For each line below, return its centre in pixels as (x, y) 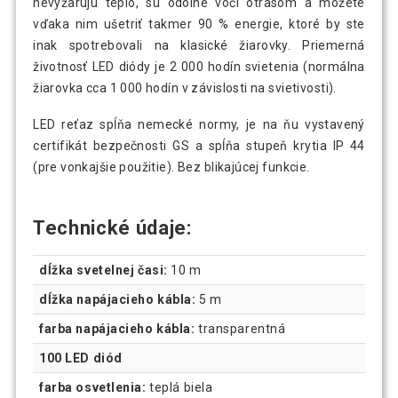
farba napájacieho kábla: (117, 328)
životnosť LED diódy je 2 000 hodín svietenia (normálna (199, 67)
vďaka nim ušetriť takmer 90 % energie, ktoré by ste (199, 24)
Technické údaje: (112, 227)
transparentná (240, 328)
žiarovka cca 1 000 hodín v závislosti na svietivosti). (185, 88)
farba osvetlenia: (93, 387)
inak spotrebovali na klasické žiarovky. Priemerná (199, 46)
